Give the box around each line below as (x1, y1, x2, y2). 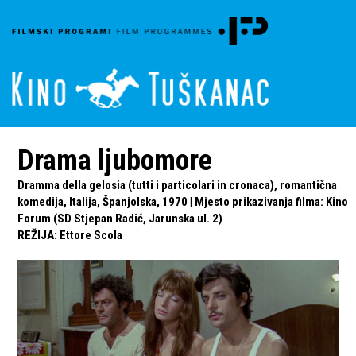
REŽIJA (17, 228, 55, 242)
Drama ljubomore (17, 144, 213, 177)
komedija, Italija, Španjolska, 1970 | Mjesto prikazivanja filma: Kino (17, 195, 349, 209)
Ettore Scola (60, 228, 123, 242)
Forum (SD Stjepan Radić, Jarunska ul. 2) (17, 211, 223, 226)
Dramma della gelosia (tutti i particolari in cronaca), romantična (17, 178, 338, 192)
